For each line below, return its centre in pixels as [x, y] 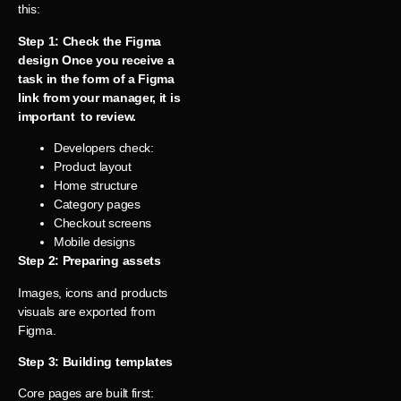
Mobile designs [94, 242]
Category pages [97, 205]
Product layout [93, 167]
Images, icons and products [96, 292]
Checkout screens [103, 223]
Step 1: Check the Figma [90, 41]
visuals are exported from [87, 311]
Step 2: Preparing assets [90, 261]
